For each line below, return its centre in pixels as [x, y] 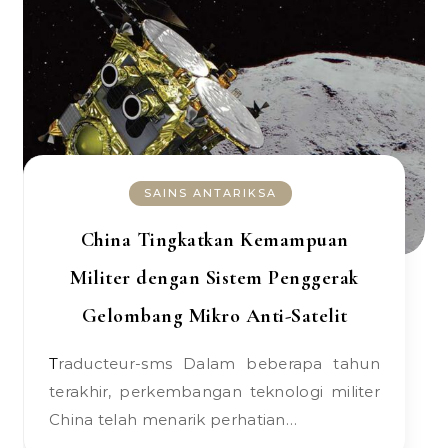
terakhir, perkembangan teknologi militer [214, 391]
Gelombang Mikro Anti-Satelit [214, 316]
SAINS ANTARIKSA [210, 193]
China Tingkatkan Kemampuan [214, 240]
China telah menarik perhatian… [173, 419]
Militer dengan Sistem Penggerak [214, 278]
